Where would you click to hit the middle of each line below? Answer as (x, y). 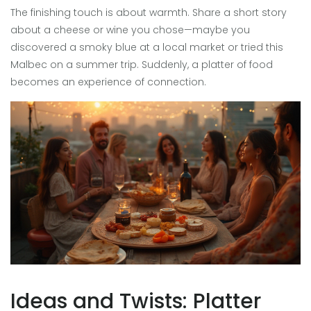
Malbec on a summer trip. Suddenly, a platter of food (142, 65)
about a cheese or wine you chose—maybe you (130, 30)
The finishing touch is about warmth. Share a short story (149, 13)
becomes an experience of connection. (108, 82)
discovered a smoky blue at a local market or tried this (147, 48)
